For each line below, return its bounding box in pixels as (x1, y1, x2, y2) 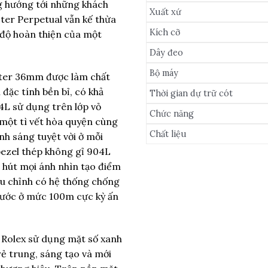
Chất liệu (150, 128, 187, 139)
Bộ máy (150, 67, 178, 78)
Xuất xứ (150, 6, 181, 17)
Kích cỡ (150, 26, 180, 38)
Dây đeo (150, 47, 183, 58)
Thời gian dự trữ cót (150, 87, 233, 99)
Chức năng (150, 108, 194, 119)
